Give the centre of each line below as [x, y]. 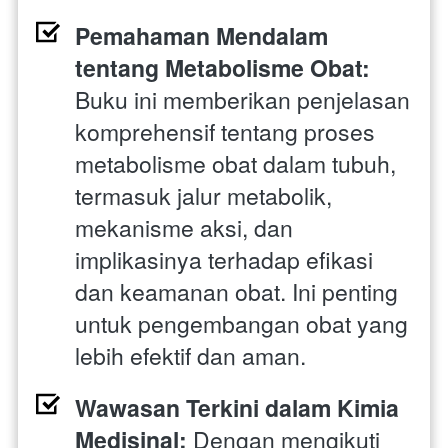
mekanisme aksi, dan [184, 228]
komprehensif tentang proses [225, 132]
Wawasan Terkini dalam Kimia [237, 408]
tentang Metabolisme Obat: [222, 68]
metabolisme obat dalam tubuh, [235, 164]
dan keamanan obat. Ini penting [236, 292]
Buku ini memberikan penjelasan [242, 100]
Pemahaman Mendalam [201, 36]
